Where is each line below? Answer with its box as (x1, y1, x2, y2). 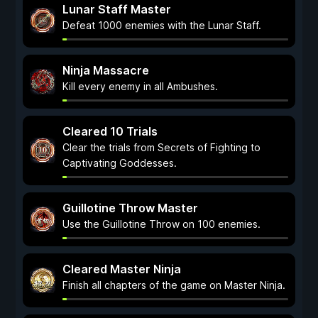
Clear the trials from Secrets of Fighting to (62, 141, 261, 153)
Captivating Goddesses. (62, 157, 177, 169)
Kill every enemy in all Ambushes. (62, 80, 218, 92)
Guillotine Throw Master (62, 201, 198, 215)
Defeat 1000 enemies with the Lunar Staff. (62, 19, 261, 31)
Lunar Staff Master (62, 2, 171, 16)
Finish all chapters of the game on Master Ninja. (62, 279, 285, 291)
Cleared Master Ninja (62, 262, 181, 276)
